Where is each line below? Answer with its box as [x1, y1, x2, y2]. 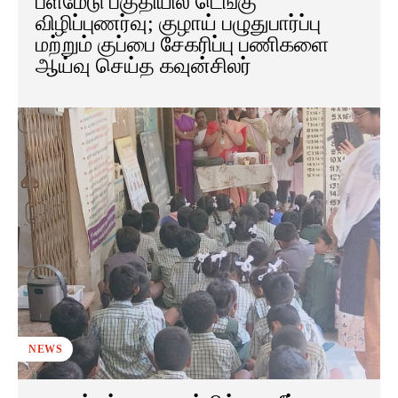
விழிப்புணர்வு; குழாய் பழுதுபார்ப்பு [36, 12, 321, 36]
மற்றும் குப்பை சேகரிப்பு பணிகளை [36, 33, 329, 57]
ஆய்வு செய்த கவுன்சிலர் [36, 54, 251, 78]
